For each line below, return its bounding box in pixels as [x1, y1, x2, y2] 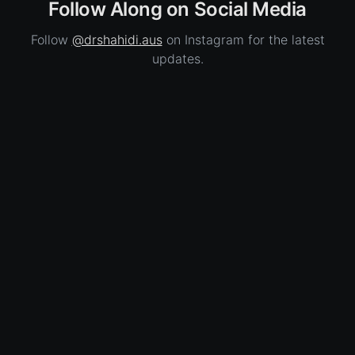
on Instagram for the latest [162, 32, 325, 48]
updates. [151, 51, 204, 67]
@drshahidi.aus [71, 32, 162, 48]
